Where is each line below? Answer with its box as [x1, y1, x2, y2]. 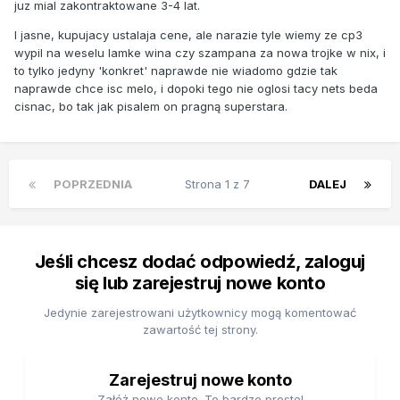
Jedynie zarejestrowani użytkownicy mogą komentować [44, 304, 356, 320]
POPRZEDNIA [54, 176, 132, 191]
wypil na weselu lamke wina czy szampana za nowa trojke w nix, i [14, 45, 386, 60]
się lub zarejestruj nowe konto [74, 271, 326, 294]
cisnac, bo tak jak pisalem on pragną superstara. [14, 98, 287, 113]
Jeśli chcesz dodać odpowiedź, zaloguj [34, 250, 366, 272]
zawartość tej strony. [142, 321, 258, 337]
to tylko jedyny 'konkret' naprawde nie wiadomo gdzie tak [14, 62, 337, 78]
